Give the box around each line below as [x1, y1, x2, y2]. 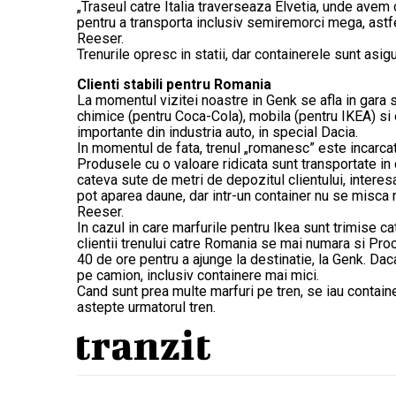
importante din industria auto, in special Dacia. [77, 124, 358, 141]
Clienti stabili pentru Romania [77, 76, 271, 94]
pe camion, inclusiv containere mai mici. [77, 267, 319, 285]
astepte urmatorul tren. [77, 299, 223, 316]
